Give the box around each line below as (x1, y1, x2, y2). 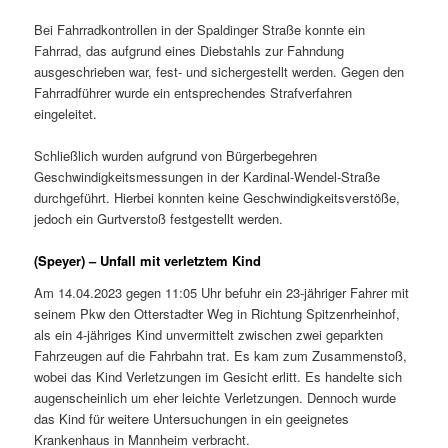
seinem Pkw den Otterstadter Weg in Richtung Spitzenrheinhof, (34, 303, 401, 323)
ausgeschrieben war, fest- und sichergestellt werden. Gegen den (34, 61, 405, 81)
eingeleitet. (34, 103, 98, 123)
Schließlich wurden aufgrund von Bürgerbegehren (34, 146, 318, 166)
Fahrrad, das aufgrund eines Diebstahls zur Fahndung (34, 40, 345, 60)
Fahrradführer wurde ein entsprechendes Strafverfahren (34, 82, 353, 102)
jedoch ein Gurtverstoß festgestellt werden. (34, 209, 284, 229)
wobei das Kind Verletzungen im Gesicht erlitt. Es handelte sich (34, 366, 403, 386)
